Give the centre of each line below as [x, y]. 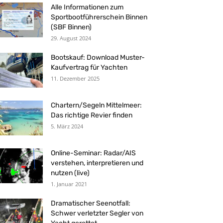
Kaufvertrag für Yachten [89, 67]
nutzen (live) [70, 173]
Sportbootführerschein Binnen [99, 17]
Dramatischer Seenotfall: [91, 203]
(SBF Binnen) [71, 27]
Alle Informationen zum [87, 7]
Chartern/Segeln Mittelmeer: [96, 105]
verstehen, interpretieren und [97, 163]
